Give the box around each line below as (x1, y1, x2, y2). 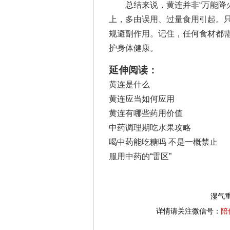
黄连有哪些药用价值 (109, 109, 183, 118)
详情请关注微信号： (156, 207, 221, 215)
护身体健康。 (109, 44, 158, 52)
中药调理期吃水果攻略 (109, 123, 191, 132)
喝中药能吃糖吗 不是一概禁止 (109, 138, 218, 146)
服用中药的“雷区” (109, 152, 171, 161)
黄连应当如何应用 (109, 94, 175, 103)
